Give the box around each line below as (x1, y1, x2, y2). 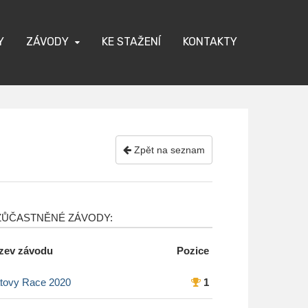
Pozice (176, 245, 209, 257)
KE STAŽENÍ (102, 34, 161, 48)
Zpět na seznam (131, 144, 205, 155)
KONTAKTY (183, 34, 237, 48)
